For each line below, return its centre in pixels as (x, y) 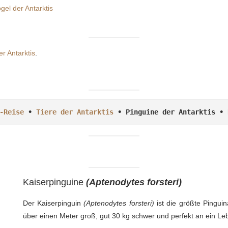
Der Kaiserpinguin (53, 203)
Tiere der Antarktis (75, 112)
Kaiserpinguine (54, 182)
